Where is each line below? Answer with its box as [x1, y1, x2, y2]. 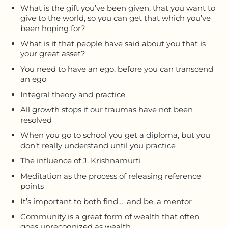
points [20, 181, 44, 191]
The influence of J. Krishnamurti [20, 155, 141, 165]
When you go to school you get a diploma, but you [20, 130, 210, 140]
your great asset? [20, 48, 85, 59]
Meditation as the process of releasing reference [20, 170, 201, 181]
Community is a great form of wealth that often [20, 211, 199, 221]
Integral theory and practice [20, 89, 125, 99]
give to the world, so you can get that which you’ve [20, 13, 211, 23]
